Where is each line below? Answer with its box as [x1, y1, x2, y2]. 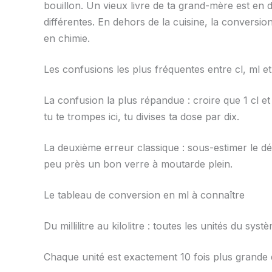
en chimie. [44, 32, 90, 45]
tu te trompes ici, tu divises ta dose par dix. [44, 110, 239, 123]
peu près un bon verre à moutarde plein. [44, 158, 233, 171]
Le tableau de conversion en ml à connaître [44, 189, 245, 202]
